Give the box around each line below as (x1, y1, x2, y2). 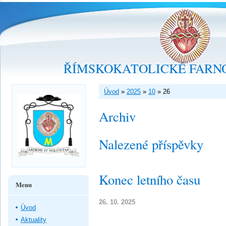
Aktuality (21, 215, 46, 223)
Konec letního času (99, 171, 200, 189)
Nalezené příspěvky (99, 135, 203, 153)
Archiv (99, 107, 136, 126)
